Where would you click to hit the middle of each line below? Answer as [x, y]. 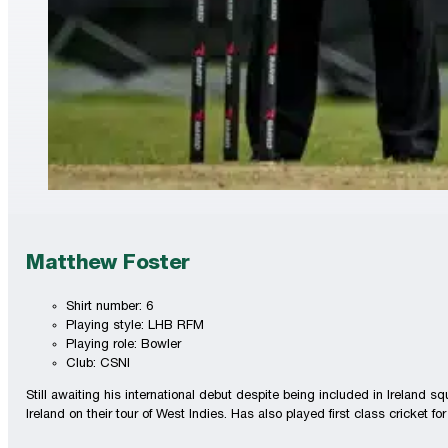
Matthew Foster [108, 265]
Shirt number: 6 [110, 308]
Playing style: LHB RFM [135, 327]
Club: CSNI [98, 365]
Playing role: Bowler [124, 346]
